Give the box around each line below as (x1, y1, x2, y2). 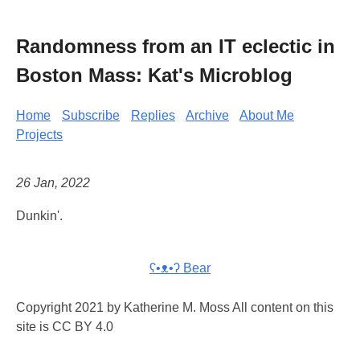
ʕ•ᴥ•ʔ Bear (149, 261, 211, 276)
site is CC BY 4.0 (16, 320, 113, 334)
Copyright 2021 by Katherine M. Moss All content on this (16, 301, 333, 315)
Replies (131, 108, 175, 122)
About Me (239, 108, 294, 122)
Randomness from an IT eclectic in (16, 35, 335, 57)
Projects (16, 127, 63, 141)
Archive (186, 108, 229, 122)
